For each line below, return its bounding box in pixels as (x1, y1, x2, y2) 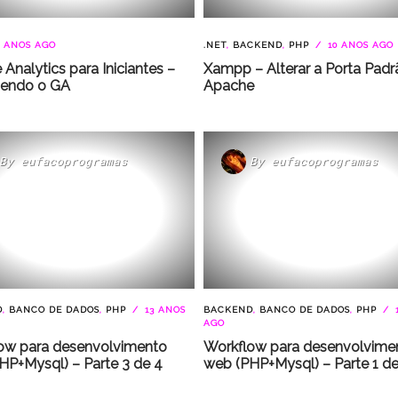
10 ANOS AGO (324, 39, 394, 50)
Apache (203, 76, 254, 94)
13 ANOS (140, 304, 186, 314)
